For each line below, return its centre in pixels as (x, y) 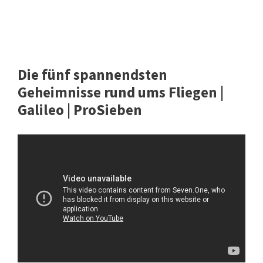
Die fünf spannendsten (92, 75)
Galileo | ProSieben (80, 110)
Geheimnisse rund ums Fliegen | (121, 92)
